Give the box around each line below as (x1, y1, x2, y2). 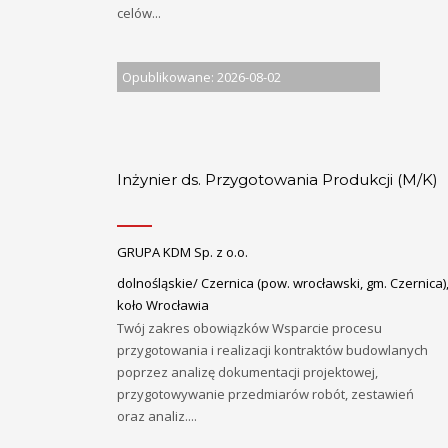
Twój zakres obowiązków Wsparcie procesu (117, 318, 382, 337)
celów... (117, 4, 161, 23)
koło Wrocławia (117, 295, 209, 314)
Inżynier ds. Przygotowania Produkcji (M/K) (117, 169, 438, 189)
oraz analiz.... (117, 406, 197, 425)
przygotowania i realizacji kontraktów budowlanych (117, 340, 428, 359)
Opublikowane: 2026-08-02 (122, 67, 281, 86)
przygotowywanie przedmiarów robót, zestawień (117, 384, 414, 403)
